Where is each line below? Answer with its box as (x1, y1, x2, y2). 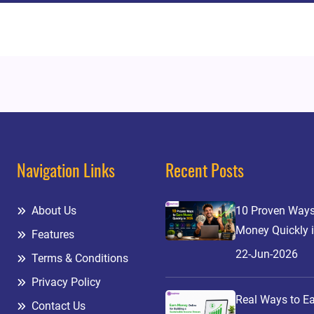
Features (28, 228, 74, 241)
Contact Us (28, 299, 86, 313)
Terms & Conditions (28, 252, 128, 265)
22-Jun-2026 (235, 247, 298, 261)
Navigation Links (16, 164, 115, 181)
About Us (28, 204, 76, 217)
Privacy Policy (28, 275, 101, 289)
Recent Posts (165, 164, 244, 181)
